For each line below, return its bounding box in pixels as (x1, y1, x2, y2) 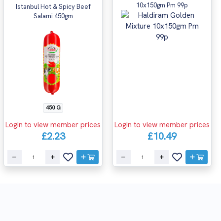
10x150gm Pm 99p (136, 1, 188, 9)
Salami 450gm (33, 12, 73, 20)
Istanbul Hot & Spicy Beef (15, 2, 91, 11)
